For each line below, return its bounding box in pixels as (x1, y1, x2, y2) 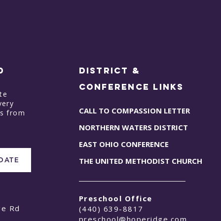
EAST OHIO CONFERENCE (78, 139, 169, 149)
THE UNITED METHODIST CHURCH (78, 155, 202, 166)
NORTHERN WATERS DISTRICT (78, 122, 188, 132)
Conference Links (78, 81, 184, 92)
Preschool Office (78, 193, 152, 203)
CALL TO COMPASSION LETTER (78, 105, 190, 115)
